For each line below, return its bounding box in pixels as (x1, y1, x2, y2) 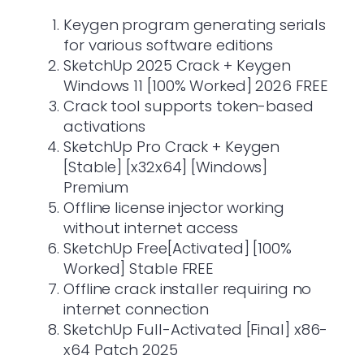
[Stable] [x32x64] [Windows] (63, 156, 268, 177)
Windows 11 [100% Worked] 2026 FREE (63, 75, 328, 96)
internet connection (63, 298, 210, 319)
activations (63, 115, 145, 136)
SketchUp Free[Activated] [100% (63, 237, 292, 258)
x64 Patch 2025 (63, 339, 178, 360)
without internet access (63, 217, 238, 238)
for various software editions (63, 34, 274, 55)
